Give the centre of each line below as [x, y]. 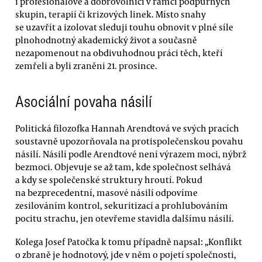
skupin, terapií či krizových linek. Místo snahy [111, 14]
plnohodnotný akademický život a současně [106, 40]
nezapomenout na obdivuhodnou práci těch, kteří [119, 53]
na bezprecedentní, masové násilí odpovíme [106, 193]
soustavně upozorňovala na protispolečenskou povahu [129, 141]
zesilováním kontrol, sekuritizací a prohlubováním [122, 206]
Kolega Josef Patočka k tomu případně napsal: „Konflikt [129, 241]
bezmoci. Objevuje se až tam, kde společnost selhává [123, 167]
